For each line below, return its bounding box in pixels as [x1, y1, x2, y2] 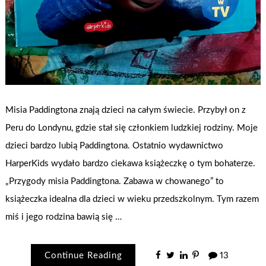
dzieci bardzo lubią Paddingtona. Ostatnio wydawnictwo [5, 141, 224, 150]
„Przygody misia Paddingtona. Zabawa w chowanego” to [5, 176, 224, 186]
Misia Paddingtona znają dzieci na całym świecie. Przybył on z [5, 105, 246, 115]
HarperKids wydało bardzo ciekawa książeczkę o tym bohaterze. [5, 159, 256, 168]
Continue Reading [44, 251, 122, 261]
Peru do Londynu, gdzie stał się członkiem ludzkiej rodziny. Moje [5, 123, 258, 132]
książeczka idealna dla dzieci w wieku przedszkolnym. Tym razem [5, 194, 259, 204]
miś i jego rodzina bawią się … [5, 212, 122, 221]
